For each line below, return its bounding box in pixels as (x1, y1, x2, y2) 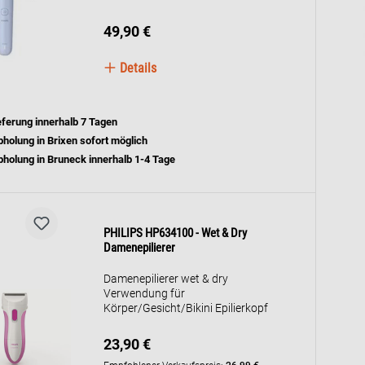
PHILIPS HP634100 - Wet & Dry (103, 225, 248, 240)
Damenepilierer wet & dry (103, 271, 229, 285)
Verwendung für (103, 286, 186, 300)
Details (117, 60, 157, 76)
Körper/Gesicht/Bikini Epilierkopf (103, 301, 269, 314)
